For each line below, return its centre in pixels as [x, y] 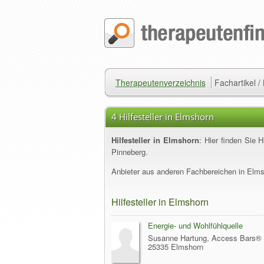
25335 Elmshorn [176, 247]
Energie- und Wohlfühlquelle [195, 225]
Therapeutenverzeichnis [161, 82]
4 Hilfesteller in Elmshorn [163, 117]
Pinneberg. [130, 152]
